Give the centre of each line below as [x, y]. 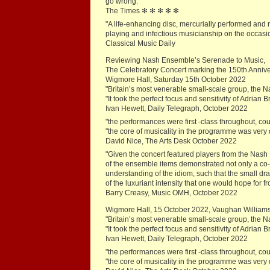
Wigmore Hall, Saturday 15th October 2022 [176, 80]
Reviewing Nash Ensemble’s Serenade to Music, [185, 61]
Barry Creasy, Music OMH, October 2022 [171, 193]
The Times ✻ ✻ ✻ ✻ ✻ [143, 11]
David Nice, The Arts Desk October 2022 [172, 141]
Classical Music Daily [140, 44]
